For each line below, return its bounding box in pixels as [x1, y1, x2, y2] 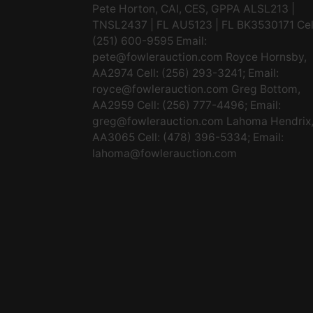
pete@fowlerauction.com [92, 50, 223, 64]
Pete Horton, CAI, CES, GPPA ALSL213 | [92, 2, 295, 15]
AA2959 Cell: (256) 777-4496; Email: [92, 99, 281, 112]
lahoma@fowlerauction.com [92, 147, 237, 160]
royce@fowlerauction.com [92, 82, 228, 96]
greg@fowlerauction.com [92, 115, 224, 128]
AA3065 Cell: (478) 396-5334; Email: [92, 131, 284, 144]
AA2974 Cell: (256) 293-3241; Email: [92, 66, 279, 80]
